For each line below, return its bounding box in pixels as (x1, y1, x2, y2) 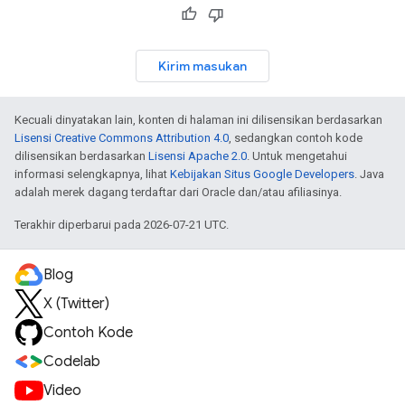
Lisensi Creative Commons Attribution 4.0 (14, 131, 229, 145)
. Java (354, 167, 384, 181)
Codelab (43, 353, 100, 371)
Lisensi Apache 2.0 (148, 149, 247, 163)
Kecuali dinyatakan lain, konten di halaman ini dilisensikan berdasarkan (14, 113, 382, 127)
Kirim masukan (158, 58, 247, 74)
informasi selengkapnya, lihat (14, 167, 170, 181)
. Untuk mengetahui (247, 149, 347, 163)
